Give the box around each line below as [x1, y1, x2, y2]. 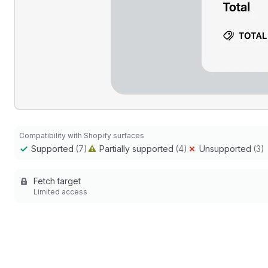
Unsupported [199, 144, 251, 154]
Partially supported [99, 144, 173, 154]
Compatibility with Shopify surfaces [19, 131, 144, 140]
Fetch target [33, 176, 81, 186]
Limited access [33, 187, 87, 196]
